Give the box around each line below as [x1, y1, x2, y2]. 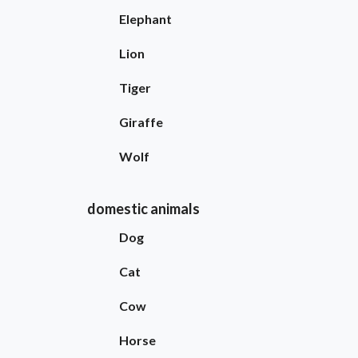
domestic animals [86, 199, 200, 217]
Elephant [118, 10, 172, 26]
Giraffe [118, 113, 163, 129]
